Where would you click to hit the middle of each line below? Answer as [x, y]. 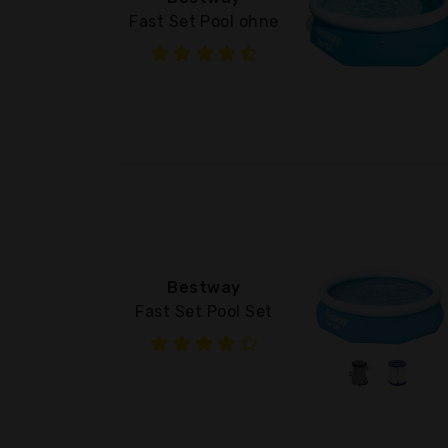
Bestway [204, 287]
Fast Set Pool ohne [204, 21]
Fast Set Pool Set [204, 311]
